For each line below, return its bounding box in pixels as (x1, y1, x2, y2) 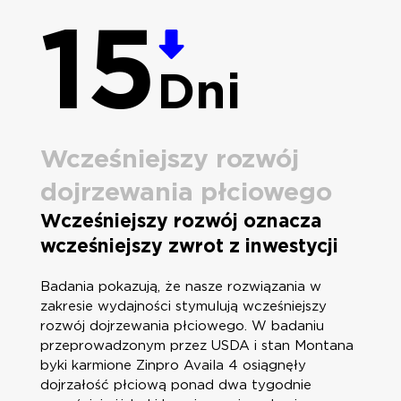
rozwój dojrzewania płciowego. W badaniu (39, 318, 324, 335)
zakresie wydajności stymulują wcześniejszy (39, 298, 327, 315)
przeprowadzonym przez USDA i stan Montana (39, 337, 354, 354)
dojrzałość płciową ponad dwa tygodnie (39, 377, 311, 394)
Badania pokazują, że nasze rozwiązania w (39, 278, 321, 295)
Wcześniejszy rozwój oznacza (39, 209, 321, 233)
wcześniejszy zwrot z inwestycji (39, 235, 338, 258)
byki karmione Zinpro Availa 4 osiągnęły (39, 357, 306, 374)
